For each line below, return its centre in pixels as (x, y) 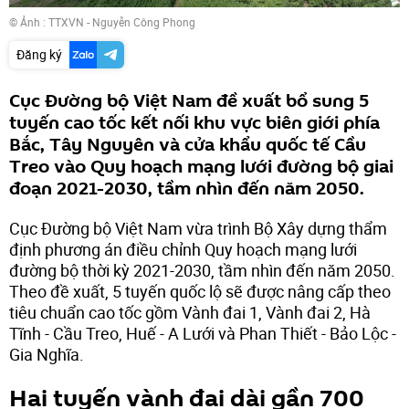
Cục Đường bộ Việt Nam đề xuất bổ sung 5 (189, 101)
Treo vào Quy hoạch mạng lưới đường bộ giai (201, 167)
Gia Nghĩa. (47, 354)
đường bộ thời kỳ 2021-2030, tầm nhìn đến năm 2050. (202, 270)
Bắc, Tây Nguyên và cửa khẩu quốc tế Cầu (188, 145)
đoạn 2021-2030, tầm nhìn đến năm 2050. (187, 189)
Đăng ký (39, 54)
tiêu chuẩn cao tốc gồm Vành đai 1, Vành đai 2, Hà (190, 312)
